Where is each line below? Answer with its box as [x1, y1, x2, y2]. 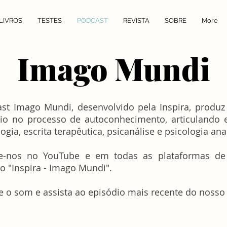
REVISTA [123, 17, 149, 24]
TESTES [37, 17, 62, 24]
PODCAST [77, 17, 108, 24]
